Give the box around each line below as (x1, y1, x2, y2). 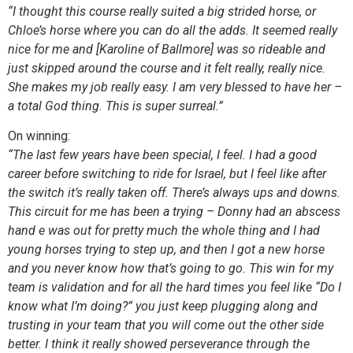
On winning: (8, 128, 70, 144)
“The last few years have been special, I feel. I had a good (8, 147, 317, 163)
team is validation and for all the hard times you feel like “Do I (8, 280, 341, 295)
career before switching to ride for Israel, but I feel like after (8, 166, 326, 182)
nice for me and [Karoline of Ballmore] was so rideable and (8, 41, 325, 57)
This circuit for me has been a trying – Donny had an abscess (8, 204, 340, 220)
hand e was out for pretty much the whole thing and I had (8, 223, 320, 239)
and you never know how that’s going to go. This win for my (8, 261, 333, 277)
